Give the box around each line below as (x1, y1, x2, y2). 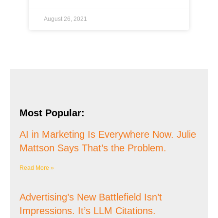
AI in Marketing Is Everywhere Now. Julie (19, 129, 196, 140)
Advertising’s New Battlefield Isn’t (19, 192, 162, 202)
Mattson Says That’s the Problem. (19, 143, 166, 153)
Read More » (19, 164, 54, 171)
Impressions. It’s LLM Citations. (19, 205, 156, 216)
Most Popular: (19, 108, 85, 118)
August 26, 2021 (44, 16, 87, 22)
